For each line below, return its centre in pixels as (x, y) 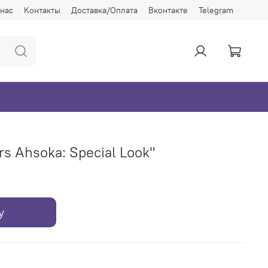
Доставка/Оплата (104, 10)
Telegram (216, 10)
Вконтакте (168, 10)
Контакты (42, 10)
